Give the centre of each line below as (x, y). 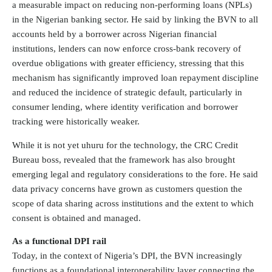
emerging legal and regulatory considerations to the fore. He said (135, 174)
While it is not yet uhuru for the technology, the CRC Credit (125, 145)
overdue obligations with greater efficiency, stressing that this (128, 63)
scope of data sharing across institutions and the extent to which (133, 203)
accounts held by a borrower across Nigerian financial (114, 34)
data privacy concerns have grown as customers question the (127, 189)
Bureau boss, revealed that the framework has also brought (124, 159)
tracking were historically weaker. (76, 121)
